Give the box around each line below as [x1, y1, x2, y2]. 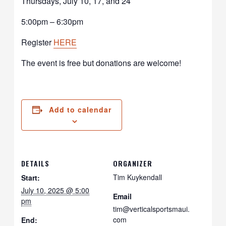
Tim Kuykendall [113, 172, 162, 182]
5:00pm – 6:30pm [21, 15, 84, 27]
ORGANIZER [113, 157, 152, 168]
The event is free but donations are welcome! [21, 56, 182, 69]
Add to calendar [48, 104, 111, 115]
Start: [21, 172, 40, 183]
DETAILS [21, 157, 50, 168]
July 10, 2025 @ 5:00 [21, 185, 90, 195]
